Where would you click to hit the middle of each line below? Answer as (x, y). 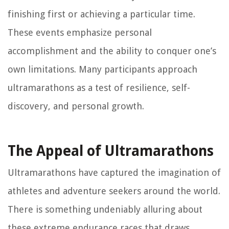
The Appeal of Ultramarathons (111, 151)
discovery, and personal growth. (76, 106)
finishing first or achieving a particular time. (101, 14)
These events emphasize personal (80, 32)
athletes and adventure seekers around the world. (114, 191)
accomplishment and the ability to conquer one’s (112, 51)
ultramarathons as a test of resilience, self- (99, 87)
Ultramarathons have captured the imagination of (114, 172)
